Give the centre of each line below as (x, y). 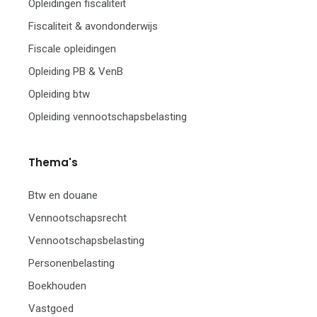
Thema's (53, 162)
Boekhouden (57, 286)
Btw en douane (63, 195)
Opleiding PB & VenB (76, 71)
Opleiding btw (59, 94)
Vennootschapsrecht (77, 218)
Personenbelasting (71, 263)
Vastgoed (51, 308)
